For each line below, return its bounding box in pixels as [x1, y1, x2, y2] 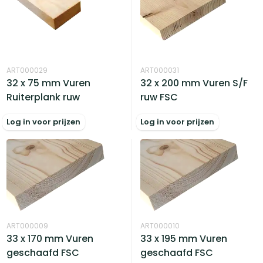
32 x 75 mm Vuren [6, 76, 91, 90]
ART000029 [6, 65, 48, 75]
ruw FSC [140, 90, 178, 104]
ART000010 [140, 221, 180, 231]
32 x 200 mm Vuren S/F [140, 76, 248, 90]
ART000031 [140, 65, 180, 75]
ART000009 [6, 221, 49, 231]
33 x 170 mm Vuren [6, 232, 94, 246]
